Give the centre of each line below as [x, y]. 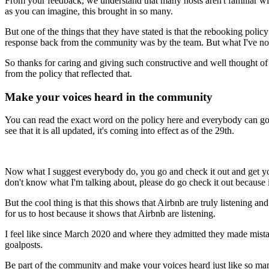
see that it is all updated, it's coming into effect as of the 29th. [119, 131]
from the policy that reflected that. [68, 74]
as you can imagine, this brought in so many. [89, 11]
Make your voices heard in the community [109, 97]
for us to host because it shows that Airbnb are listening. [110, 214]
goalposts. [24, 245]
